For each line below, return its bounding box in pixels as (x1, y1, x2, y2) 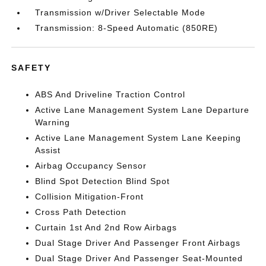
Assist (35, 145, 61, 155)
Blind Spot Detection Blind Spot (35, 176, 170, 186)
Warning (35, 118, 71, 127)
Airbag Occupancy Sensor (35, 161, 147, 170)
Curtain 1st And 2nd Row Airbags (35, 223, 178, 232)
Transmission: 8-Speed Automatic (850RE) (35, 23, 218, 33)
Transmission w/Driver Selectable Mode (35, 8, 206, 17)
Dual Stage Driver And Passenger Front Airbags (35, 238, 241, 248)
